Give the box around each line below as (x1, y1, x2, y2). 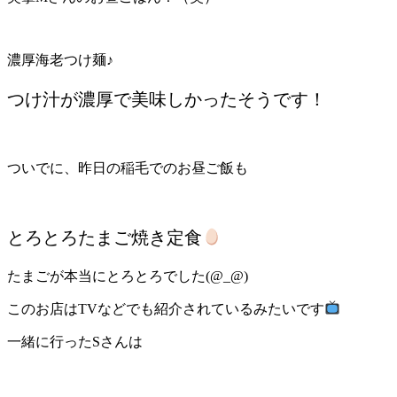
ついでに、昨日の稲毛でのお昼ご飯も (7, 160, 347, 175)
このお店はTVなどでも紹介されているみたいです (7, 300, 324, 316)
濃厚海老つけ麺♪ (7, 51, 113, 67)
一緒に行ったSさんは (7, 333, 143, 349)
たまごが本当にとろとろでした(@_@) (7, 268, 248, 284)
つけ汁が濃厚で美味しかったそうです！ (7, 89, 326, 109)
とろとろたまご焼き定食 (7, 227, 202, 247)
